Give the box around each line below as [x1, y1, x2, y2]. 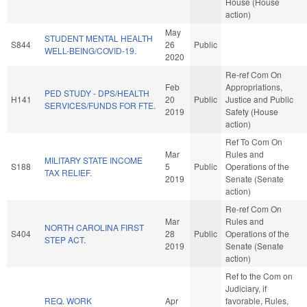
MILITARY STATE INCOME [45, 153, 143, 166]
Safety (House [225, 105, 278, 117]
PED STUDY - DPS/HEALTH [45, 86, 149, 99]
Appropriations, [225, 80, 282, 93]
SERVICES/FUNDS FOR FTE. [45, 99, 156, 111]
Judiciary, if [225, 282, 267, 294]
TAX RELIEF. [45, 166, 92, 178]
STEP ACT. [45, 233, 86, 245]
